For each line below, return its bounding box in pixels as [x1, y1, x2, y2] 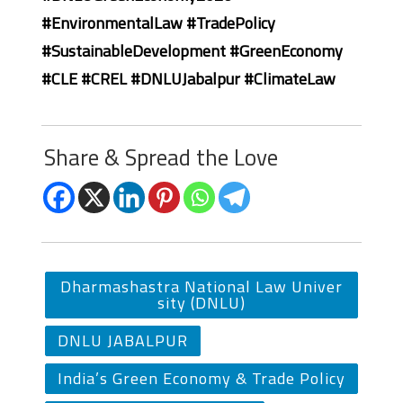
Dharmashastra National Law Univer [60, 273, 343, 299]
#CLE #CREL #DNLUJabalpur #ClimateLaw [41, 66, 336, 91]
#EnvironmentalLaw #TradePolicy [41, 10, 275, 35]
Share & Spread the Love [44, 139, 278, 175]
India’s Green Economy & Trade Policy [58, 365, 345, 390]
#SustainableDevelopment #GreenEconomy [41, 38, 343, 63]
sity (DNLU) [157, 290, 246, 315]
